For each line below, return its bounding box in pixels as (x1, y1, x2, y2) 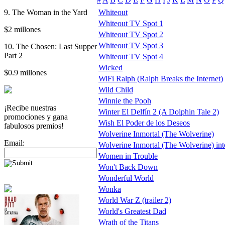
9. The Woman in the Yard (4, 8, 87, 17)
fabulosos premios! (4, 121, 64, 130)
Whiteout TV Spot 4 (98, 52, 163, 61)
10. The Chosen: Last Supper (4, 42, 97, 51)
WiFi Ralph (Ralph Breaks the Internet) (98, 74, 223, 83)
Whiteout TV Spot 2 (98, 30, 163, 39)
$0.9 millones (4, 68, 47, 77)
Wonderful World (98, 173, 154, 182)
